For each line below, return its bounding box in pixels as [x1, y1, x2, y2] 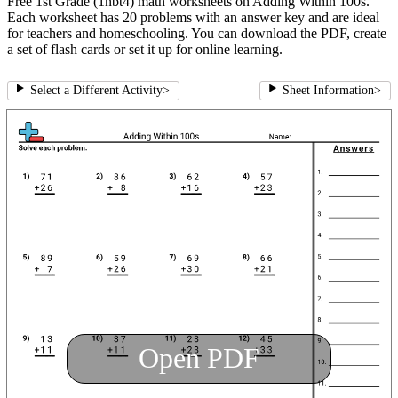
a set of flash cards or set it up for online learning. [7, 42, 283, 58]
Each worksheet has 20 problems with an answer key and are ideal [7, 10, 379, 26]
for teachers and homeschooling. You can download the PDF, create [7, 26, 386, 42]
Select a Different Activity [29, 84, 163, 98]
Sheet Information [283, 84, 374, 98]
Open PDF [139, 342, 259, 375]
